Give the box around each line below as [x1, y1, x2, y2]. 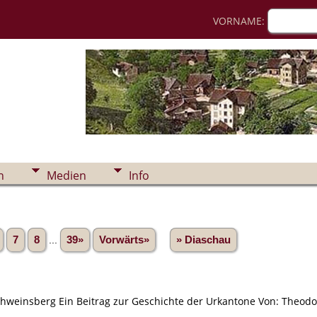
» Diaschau [176, 234, 231, 246]
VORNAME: [213, 13, 267, 28]
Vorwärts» [99, 234, 149, 246]
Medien [47, 168, 86, 183]
